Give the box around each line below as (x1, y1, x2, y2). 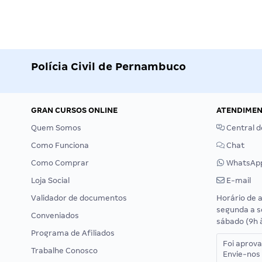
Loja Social (31, 176, 70, 185)
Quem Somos (31, 123, 81, 132)
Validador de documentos (31, 194, 127, 202)
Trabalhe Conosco (31, 246, 98, 255)
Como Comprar (31, 158, 89, 167)
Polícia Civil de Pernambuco (31, 60, 186, 73)
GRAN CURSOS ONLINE (31, 106, 118, 115)
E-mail (225, 176, 251, 185)
